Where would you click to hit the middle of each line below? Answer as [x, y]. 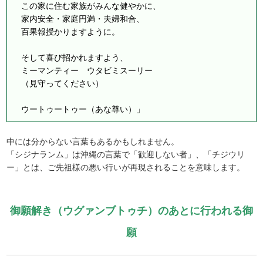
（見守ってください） [58, 84]
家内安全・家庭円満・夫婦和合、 [79, 19]
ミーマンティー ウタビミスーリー [83, 71]
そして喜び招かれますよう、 [71, 58]
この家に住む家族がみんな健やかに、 [87, 6]
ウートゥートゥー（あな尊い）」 [79, 109]
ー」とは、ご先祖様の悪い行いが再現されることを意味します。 [126, 168]
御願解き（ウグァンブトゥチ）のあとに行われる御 [131, 211]
